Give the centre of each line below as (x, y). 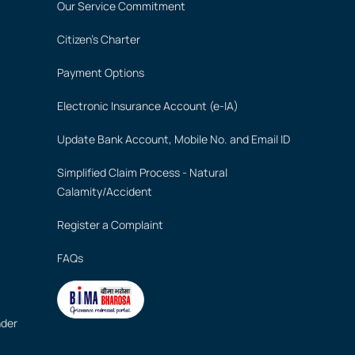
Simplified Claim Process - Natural (142, 172)
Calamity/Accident (105, 191)
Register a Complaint (110, 225)
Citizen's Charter (99, 39)
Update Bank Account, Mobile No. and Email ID (174, 139)
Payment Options (101, 73)
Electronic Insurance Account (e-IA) (148, 106)
